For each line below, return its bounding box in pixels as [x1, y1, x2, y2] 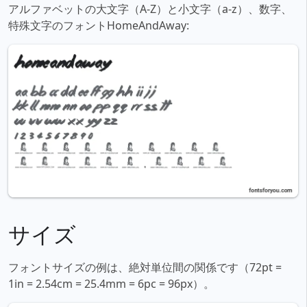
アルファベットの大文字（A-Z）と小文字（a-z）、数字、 [8, 1, 292, 17]
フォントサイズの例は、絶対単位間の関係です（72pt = [8, 260, 282, 275]
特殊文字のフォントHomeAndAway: [8, 18, 189, 34]
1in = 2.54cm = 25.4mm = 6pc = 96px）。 [8, 276, 214, 292]
